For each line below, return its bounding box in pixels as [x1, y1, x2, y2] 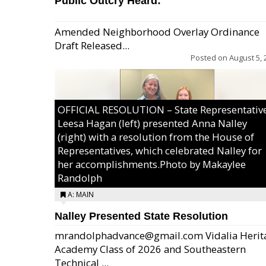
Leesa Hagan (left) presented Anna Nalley [58, 116, 247, 130]
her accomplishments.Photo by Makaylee [58, 157, 246, 171]
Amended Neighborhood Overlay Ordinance [55, 25, 259, 39]
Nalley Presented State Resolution [55, 210, 228, 222]
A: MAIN [68, 189, 94, 199]
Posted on [191, 52, 229, 63]
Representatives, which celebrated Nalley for [58, 144, 262, 157]
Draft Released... [55, 39, 129, 52]
